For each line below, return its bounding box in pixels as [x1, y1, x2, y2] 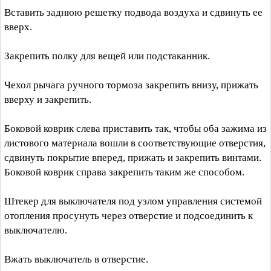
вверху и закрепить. [4, 94, 91, 105]
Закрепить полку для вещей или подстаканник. [4, 50, 210, 62]
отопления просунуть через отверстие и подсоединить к [4, 210, 253, 221]
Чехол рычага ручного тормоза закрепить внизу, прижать [4, 79, 258, 91]
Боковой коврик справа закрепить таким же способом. [4, 166, 244, 178]
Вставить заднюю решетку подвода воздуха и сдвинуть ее [4, 7, 263, 18]
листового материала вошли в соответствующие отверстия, [4, 137, 266, 149]
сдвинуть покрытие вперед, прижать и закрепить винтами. [4, 152, 261, 163]
